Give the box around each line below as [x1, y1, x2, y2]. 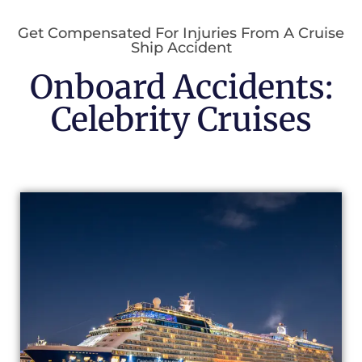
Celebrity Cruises [50, 99, 312, 140]
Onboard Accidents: [29, 66, 333, 107]
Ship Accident [130, 38, 232, 57]
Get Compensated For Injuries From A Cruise [18, 23, 344, 42]
